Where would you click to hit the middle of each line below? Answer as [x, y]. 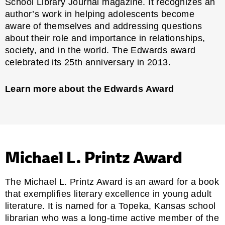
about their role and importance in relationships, [105, 38]
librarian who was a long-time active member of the [112, 218]
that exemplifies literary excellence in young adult [108, 194]
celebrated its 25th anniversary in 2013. [88, 62]
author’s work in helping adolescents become [100, 14]
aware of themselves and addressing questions [104, 26]
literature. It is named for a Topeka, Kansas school [110, 206]
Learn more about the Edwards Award [90, 89]
